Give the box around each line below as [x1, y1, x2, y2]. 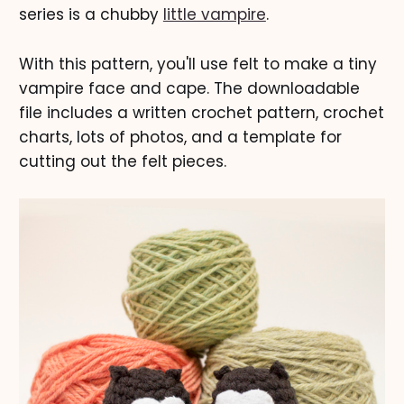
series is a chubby [18, 4, 163, 26]
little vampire [162, 4, 266, 26]
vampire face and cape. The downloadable [18, 77, 360, 99]
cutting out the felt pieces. [18, 150, 226, 172]
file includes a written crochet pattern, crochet [18, 101, 384, 124]
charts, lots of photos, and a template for [18, 125, 342, 148]
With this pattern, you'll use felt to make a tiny [18, 52, 377, 75]
